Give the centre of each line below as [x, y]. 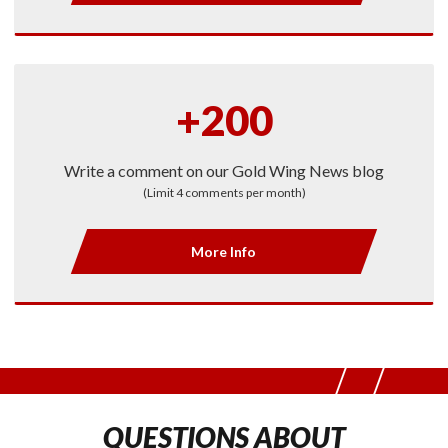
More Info [224, 251]
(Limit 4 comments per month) [224, 192]
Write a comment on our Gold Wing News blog [224, 170]
